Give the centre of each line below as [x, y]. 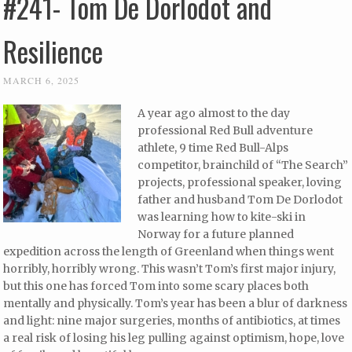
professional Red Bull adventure [225, 130]
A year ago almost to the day [214, 113]
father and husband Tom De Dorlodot [240, 199]
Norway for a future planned [216, 234]
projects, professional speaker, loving [240, 182]
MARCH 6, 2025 [42, 80]
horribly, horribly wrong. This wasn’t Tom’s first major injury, [170, 268]
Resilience [53, 51]
